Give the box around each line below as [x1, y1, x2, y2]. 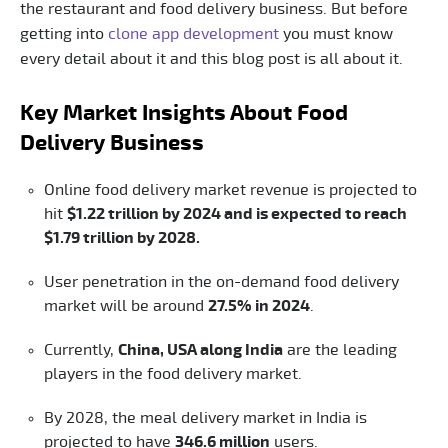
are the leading [283, 341, 397, 358]
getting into [20, 25, 108, 42]
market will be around [44, 297, 208, 314]
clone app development [108, 25, 279, 42]
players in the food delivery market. [44, 365, 302, 382]
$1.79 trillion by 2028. [44, 229, 200, 246]
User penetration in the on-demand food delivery [44, 273, 399, 290]
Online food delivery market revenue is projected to [44, 181, 417, 198]
